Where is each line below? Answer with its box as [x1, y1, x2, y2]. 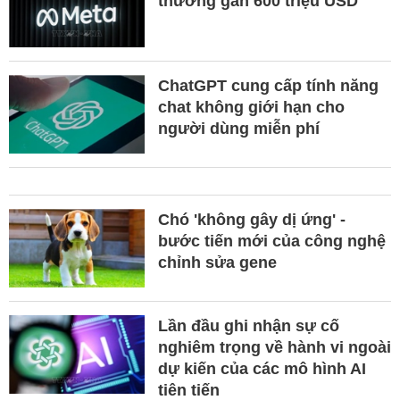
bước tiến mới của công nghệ [157, 232, 386, 251]
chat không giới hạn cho [157, 98, 345, 117]
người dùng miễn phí [157, 120, 320, 138]
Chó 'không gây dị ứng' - [157, 211, 346, 229]
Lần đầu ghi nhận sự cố [157, 317, 339, 336]
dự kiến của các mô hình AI [157, 360, 366, 379]
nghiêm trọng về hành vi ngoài [157, 338, 391, 357]
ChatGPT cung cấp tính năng [157, 77, 379, 96]
